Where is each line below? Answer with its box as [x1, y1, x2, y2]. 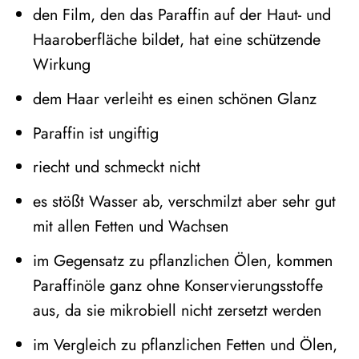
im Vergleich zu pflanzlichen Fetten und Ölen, [32, 333, 337, 357]
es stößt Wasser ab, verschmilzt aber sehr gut [32, 190, 336, 213]
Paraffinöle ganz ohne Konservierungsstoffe [32, 274, 323, 297]
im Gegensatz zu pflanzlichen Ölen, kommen [32, 249, 333, 272]
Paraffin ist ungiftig [32, 121, 159, 144]
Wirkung [32, 52, 91, 75]
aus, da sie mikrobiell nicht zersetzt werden [32, 299, 321, 322]
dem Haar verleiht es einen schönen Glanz [32, 87, 317, 110]
